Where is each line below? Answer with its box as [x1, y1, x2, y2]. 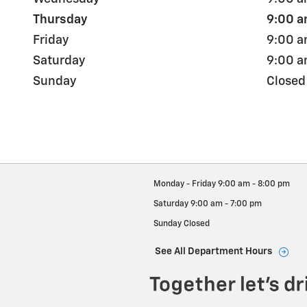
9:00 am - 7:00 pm [191, 200, 262, 209]
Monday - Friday [153, 180, 216, 189]
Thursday [33, 14, 88, 27]
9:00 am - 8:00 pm [218, 180, 290, 189]
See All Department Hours [155, 247, 272, 257]
